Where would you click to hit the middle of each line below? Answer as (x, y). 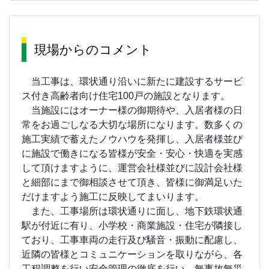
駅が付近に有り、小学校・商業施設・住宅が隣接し (132, 226)
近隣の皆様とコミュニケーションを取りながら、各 (132, 255)
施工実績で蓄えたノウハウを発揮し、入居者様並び (132, 139)
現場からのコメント (93, 50)
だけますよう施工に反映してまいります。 (113, 197)
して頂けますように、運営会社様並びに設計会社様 (132, 168)
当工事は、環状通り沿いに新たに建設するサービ (132, 82)
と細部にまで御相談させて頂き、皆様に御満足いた (132, 183)
